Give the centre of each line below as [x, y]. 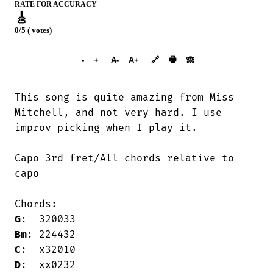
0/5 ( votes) [33, 31]
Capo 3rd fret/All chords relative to [124, 158]
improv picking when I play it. [106, 128]
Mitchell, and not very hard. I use [121, 112]
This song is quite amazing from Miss [124, 97]
